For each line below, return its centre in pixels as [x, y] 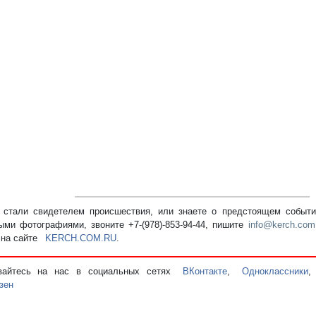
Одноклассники [275, 272]
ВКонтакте [205, 272]
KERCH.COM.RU [80, 238]
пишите [231, 225]
